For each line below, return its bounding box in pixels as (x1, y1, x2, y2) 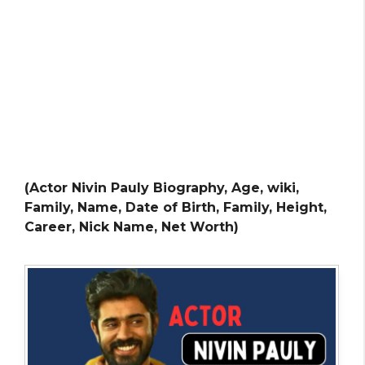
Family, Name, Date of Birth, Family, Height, (24, 200, 327, 215)
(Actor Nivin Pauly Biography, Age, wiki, (24, 180, 299, 196)
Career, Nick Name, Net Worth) (24, 219, 239, 235)
